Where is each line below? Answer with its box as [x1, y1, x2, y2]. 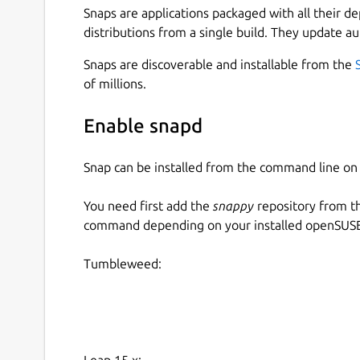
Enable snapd [84, 115, 202, 137]
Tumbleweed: [84, 256, 162, 271]
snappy [213, 198, 254, 213]
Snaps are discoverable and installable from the [84, 56, 355, 72]
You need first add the [84, 198, 213, 213]
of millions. [84, 76, 146, 91]
